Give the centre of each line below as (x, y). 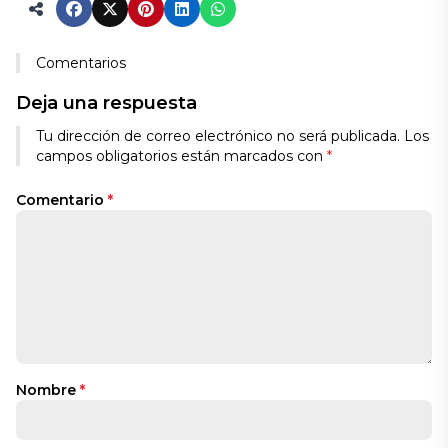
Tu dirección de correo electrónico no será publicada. (218, 136)
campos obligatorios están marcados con (181, 156)
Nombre (48, 390)
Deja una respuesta (106, 103)
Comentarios (81, 63)
